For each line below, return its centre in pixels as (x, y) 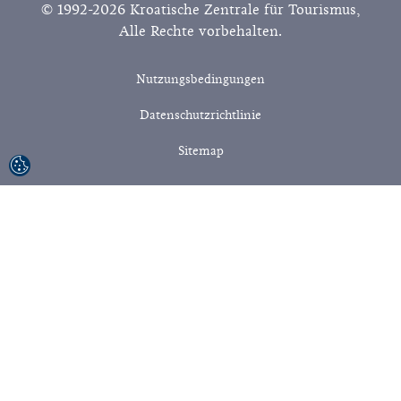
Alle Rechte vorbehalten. (200, 31)
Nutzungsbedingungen (200, 79)
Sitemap (200, 151)
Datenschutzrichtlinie (200, 115)
